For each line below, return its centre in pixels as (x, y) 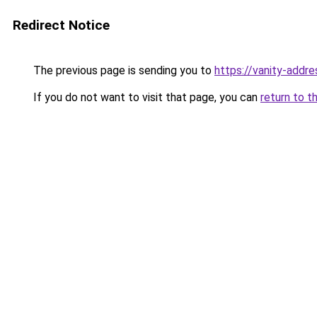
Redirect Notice (61, 25)
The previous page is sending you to (122, 70)
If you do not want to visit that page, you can (145, 97)
